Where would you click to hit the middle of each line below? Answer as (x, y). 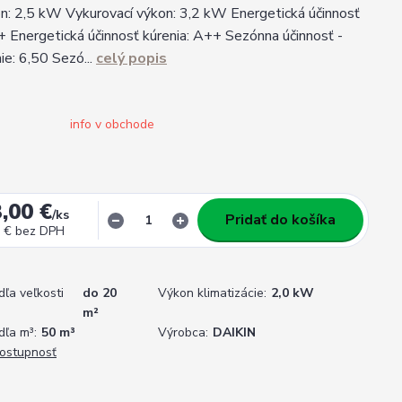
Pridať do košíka (280, 220)
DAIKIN (234, 332)
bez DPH (40, 231)
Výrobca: (183, 332)
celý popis (131, 58)
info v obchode (112, 124)
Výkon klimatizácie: (212, 293)
